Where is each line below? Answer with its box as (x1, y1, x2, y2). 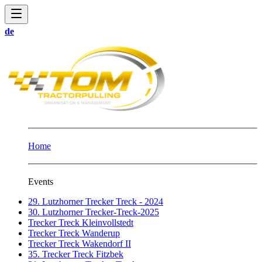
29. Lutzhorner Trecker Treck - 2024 (28, 196, 163, 206)
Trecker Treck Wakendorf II (28, 239, 131, 249)
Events (28, 177, 53, 187)
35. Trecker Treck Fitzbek (28, 249, 123, 259)
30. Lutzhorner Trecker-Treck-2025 (28, 207, 159, 217)
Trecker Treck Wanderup (28, 228, 120, 238)
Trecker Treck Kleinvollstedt (28, 218, 133, 227)
